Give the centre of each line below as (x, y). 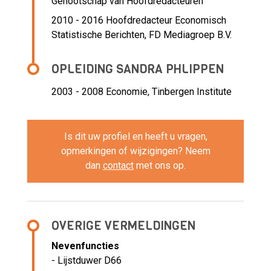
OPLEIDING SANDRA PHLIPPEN (138, 70)
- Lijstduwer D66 (87, 261)
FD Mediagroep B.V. (190, 35)
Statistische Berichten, (100, 35)
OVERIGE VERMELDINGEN (123, 226)
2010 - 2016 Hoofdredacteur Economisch (139, 21)
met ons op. (160, 166)
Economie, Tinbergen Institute (169, 92)
